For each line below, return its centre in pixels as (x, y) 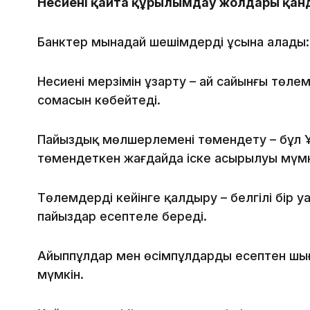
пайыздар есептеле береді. (122, 217)
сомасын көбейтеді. (99, 100)
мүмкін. (61, 275)
